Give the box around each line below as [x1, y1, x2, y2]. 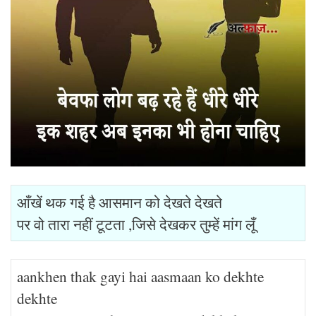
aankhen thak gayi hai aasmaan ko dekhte [17, 266, 264, 286]
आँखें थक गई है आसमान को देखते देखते [17, 191, 222, 212]
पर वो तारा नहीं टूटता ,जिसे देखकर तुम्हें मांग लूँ [17, 213, 255, 234]
